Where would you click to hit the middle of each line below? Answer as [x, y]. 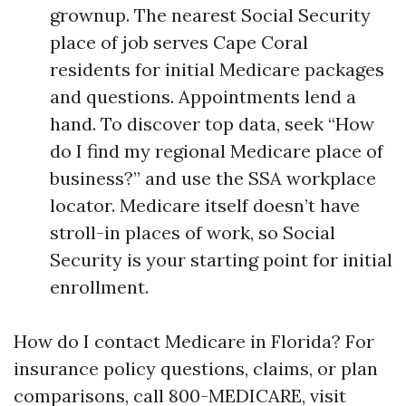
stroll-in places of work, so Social [193, 232]
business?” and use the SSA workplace [213, 178]
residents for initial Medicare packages [217, 69]
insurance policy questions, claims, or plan [196, 368]
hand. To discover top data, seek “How [212, 124]
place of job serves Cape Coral [179, 42]
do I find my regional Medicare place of [217, 151]
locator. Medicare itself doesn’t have [205, 205]
